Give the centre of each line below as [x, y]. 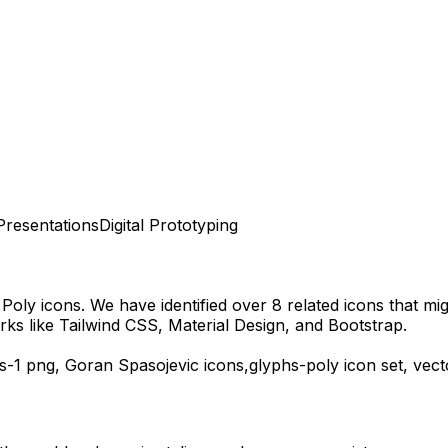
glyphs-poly [294, 365]
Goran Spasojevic [132, 365]
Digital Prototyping [168, 224]
